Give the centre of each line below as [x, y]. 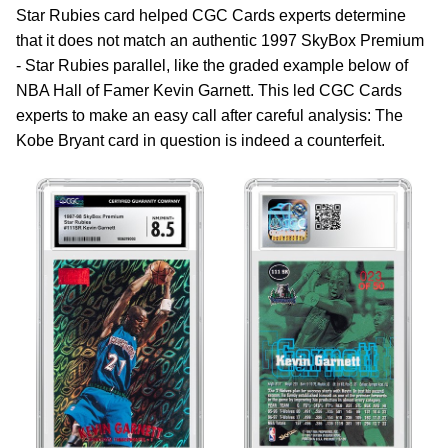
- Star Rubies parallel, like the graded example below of [212, 65]
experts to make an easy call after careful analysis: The [209, 115]
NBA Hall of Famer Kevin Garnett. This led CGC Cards [209, 90]
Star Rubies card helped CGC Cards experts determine [211, 15]
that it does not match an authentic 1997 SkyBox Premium [220, 40]
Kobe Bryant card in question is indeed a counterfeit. [200, 140]
